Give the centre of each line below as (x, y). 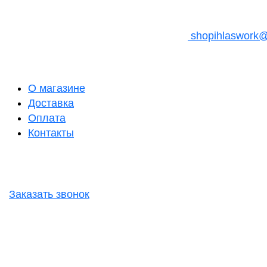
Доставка (51, 103)
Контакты (51, 133)
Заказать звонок (49, 194)
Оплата (47, 118)
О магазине (57, 88)
